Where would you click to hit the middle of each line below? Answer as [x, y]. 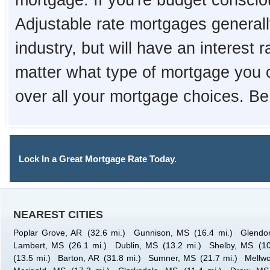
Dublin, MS [137, 246]
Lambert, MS [38, 246]
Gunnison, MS [162, 233]
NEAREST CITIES [58, 215]
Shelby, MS [231, 246]
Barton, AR [78, 258]
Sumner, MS [172, 258]
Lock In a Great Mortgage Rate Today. [97, 159]
